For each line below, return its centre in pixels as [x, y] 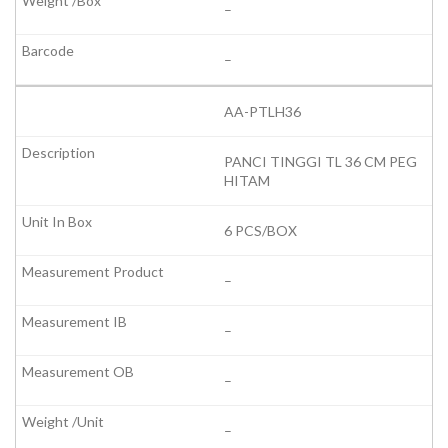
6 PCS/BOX [260, 231]
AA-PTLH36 [262, 112]
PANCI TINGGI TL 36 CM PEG [320, 162]
